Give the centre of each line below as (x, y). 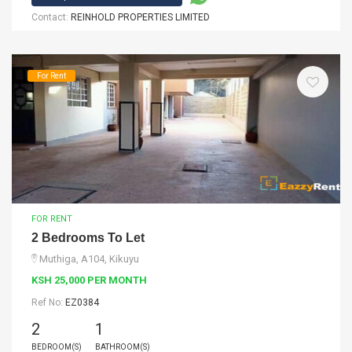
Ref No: (48, 302)
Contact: (51, 17)
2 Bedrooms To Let (88, 238)
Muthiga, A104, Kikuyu (89, 259)
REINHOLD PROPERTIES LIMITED (140, 17)
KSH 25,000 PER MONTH (89, 280)
